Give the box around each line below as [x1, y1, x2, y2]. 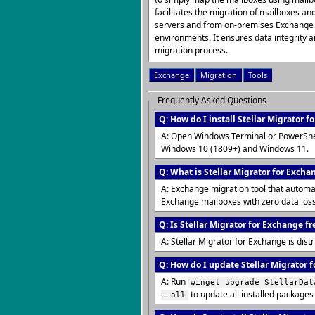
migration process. [155, 44, 228, 56]
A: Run [161, 276, 188, 288]
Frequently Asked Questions [157, 94, 266, 106]
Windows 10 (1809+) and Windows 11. [161, 143, 309, 155]
